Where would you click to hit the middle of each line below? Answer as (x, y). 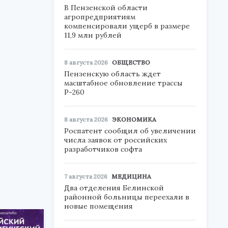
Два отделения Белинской (114, 188)
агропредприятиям (100, 17)
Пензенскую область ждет (112, 74)
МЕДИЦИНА (131, 176)
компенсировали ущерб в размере (127, 26)
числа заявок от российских (116, 140)
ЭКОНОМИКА (134, 119)
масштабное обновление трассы (123, 83)
